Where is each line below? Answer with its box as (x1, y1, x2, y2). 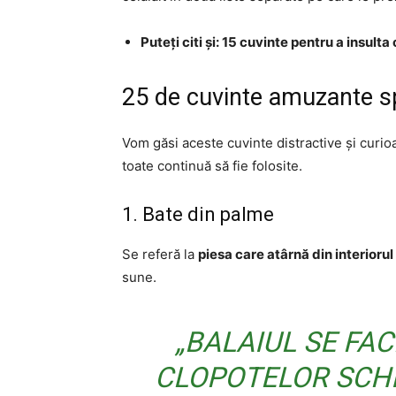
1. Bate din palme (122, 203, 274, 225)
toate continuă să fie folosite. (122, 157, 302, 174)
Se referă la (122, 246, 198, 263)
